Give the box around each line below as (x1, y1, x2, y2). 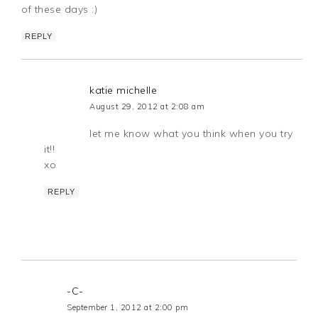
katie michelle (89, 83, 158, 97)
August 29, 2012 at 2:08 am (89, 101, 205, 111)
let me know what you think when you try (89, 126, 293, 140)
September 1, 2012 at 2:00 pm (67, 302, 189, 312)
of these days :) (21, 2, 98, 16)
